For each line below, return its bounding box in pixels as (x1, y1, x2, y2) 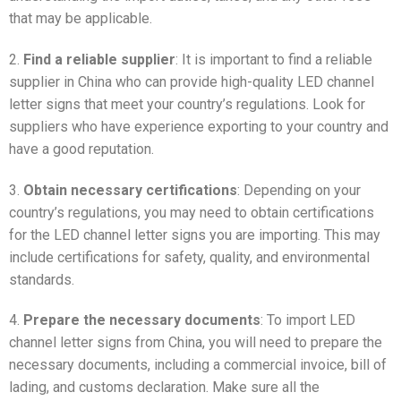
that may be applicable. (9, 9, 152, 27)
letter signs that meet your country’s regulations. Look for (9, 95, 365, 113)
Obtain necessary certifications (23, 181, 237, 199)
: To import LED (260, 311, 355, 329)
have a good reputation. (9, 140, 154, 158)
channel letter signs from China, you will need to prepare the (9, 334, 382, 352)
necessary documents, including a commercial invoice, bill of (9, 356, 387, 374)
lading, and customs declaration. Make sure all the (9, 379, 320, 397)
